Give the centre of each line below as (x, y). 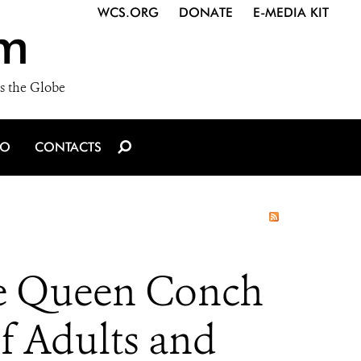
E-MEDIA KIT (291, 12)
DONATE (206, 12)
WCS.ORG (128, 12)
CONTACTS (68, 147)
